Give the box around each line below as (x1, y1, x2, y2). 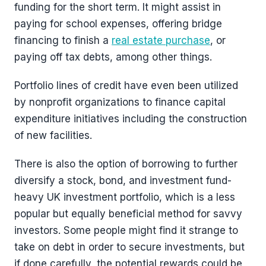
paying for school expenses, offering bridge (14, 18, 222, 30)
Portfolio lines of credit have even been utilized (14, 80, 238, 92)
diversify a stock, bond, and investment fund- (14, 175, 232, 187)
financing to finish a (14, 34, 112, 47)
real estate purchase (112, 34, 210, 47)
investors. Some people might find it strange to (14, 224, 238, 237)
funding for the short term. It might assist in (14, 1, 221, 14)
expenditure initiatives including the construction (14, 113, 247, 125)
